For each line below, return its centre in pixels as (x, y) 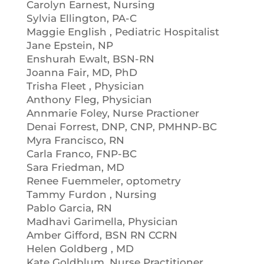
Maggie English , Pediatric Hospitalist (123, 32)
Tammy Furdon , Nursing (91, 194)
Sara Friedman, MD (75, 167)
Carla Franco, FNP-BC (81, 154)
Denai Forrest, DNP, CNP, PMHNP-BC (121, 127)
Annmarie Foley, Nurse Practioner (113, 113)
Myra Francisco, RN (75, 140)
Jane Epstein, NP (70, 45)
